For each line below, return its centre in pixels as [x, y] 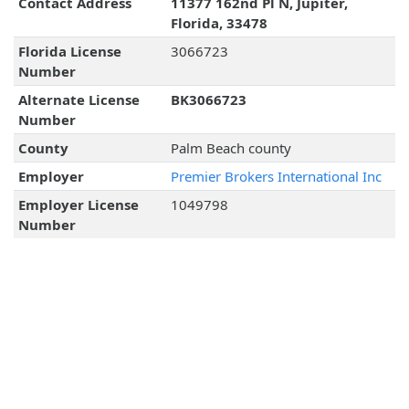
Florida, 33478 [219, 23]
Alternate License [79, 100]
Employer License [78, 205]
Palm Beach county [231, 148]
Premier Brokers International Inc [276, 177]
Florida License [69, 52]
